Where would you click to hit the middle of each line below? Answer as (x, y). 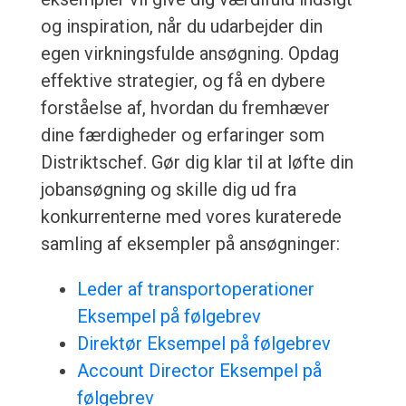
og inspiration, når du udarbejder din (181, 27)
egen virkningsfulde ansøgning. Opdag (189, 54)
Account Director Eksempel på (199, 371)
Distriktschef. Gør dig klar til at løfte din (197, 163)
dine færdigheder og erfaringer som (182, 135)
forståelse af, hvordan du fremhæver (185, 108)
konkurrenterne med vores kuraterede (191, 217)
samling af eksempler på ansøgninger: (190, 244)
